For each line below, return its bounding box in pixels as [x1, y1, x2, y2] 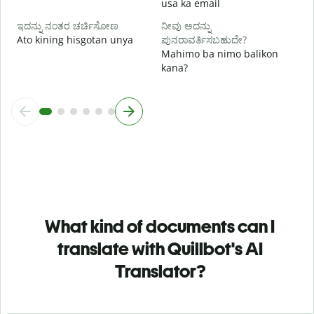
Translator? [114, 259, 205, 282]
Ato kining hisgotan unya [17, 32, 133, 46]
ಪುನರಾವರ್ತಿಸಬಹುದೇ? [161, 32, 247, 46]
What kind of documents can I [45, 214, 275, 238]
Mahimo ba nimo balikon [161, 46, 278, 60]
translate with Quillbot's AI [57, 237, 263, 260]
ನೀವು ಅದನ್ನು [161, 18, 211, 32]
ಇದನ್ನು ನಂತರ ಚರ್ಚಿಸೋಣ [17, 18, 118, 32]
